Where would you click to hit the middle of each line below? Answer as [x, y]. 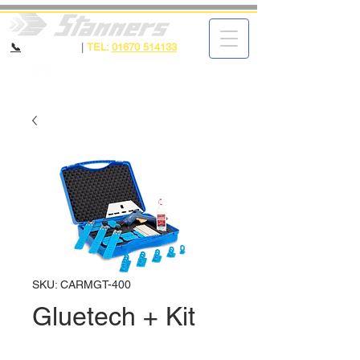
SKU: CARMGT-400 [82, 284]
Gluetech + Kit [114, 316]
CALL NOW [51, 47]
